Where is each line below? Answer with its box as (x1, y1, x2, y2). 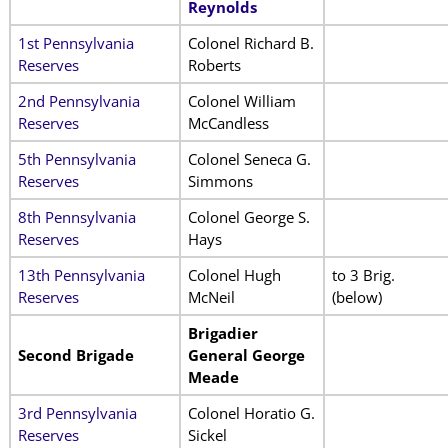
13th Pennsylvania (17, 264, 145, 285)
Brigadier (187, 322, 258, 343)
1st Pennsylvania (17, 32, 134, 53)
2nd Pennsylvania (17, 90, 140, 111)
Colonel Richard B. (187, 32, 314, 53)
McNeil (187, 286, 235, 307)
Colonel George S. (187, 206, 310, 227)
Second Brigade (17, 344, 134, 365)
